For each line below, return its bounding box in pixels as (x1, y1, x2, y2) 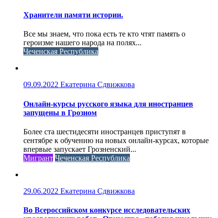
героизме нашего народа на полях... (23, 38, 142, 47)
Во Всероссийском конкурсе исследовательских (23, 206, 190, 215)
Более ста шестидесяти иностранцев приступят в (23, 127, 186, 136)
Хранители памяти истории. (23, 11, 123, 19)
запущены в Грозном (23, 108, 97, 117)
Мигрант (23, 153, 53, 162)
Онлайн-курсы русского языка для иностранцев (23, 99, 193, 108)
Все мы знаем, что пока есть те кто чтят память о (23, 30, 185, 38)
